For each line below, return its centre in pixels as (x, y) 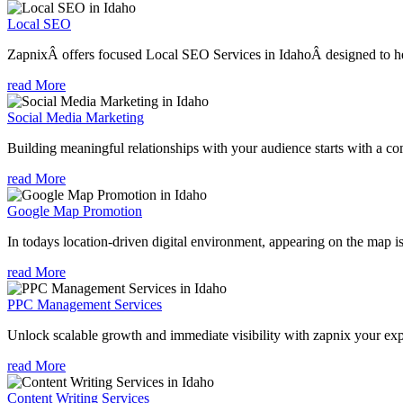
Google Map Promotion (75, 210)
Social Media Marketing (76, 117)
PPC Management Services (85, 304)
